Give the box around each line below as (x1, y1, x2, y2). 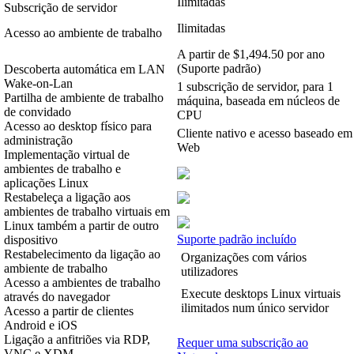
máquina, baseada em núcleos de (177, 94, 340, 108)
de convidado (4, 105, 71, 119)
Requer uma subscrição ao (177, 336, 308, 350)
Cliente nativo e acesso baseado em (177, 126, 352, 141)
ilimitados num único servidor (181, 301, 329, 315)
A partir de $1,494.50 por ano (177, 47, 325, 62)
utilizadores (181, 265, 238, 279)
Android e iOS (4, 318, 77, 333)
